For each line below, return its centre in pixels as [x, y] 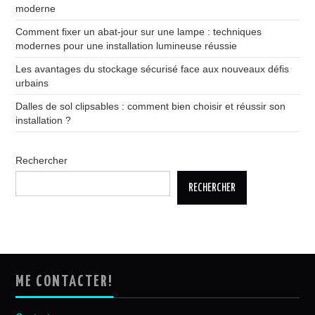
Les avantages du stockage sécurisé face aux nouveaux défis [153, 69]
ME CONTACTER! [65, 282]
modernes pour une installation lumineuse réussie [127, 45]
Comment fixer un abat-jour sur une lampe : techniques [139, 31]
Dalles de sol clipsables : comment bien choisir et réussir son [151, 106]
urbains [32, 83]
